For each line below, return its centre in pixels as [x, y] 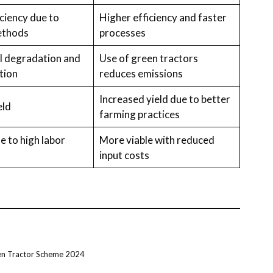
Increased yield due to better [165, 99]
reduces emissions [141, 73]
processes [122, 32]
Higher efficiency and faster [163, 17]
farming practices [139, 114]
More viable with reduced [157, 140]
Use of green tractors [148, 58]
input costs [124, 155]
